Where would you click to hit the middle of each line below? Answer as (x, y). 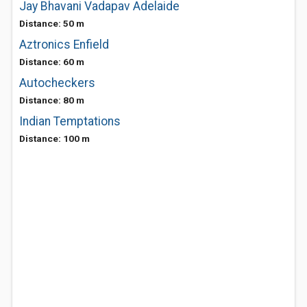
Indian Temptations (70, 121)
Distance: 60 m (52, 62)
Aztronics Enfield (64, 45)
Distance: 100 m (54, 138)
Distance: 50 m (52, 23)
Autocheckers (57, 83)
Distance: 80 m (52, 100)
